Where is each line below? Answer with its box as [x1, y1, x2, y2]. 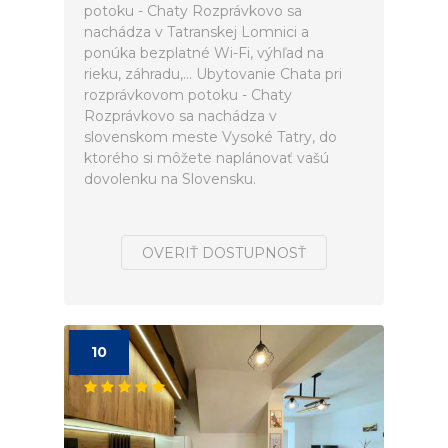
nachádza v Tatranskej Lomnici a [84, 23, 309, 41]
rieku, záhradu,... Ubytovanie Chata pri [84, 65, 342, 83]
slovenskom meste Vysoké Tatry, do [84, 128, 337, 146]
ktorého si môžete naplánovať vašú [84, 149, 329, 167]
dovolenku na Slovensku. [84, 170, 256, 188]
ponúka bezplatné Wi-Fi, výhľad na [84, 44, 324, 62]
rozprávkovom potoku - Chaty [84, 86, 292, 104]
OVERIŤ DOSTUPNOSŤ [142, 244, 306, 262]
